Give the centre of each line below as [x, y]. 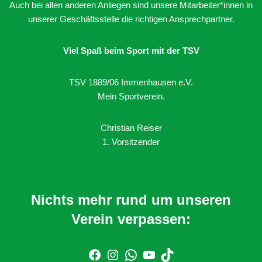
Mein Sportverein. [131, 96]
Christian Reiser [131, 127]
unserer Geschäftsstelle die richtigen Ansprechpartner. [131, 19]
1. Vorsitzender [131, 142]
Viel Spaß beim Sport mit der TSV [131, 50]
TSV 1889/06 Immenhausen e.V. [131, 82]
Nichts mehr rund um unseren [131, 199]
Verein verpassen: [131, 219]
